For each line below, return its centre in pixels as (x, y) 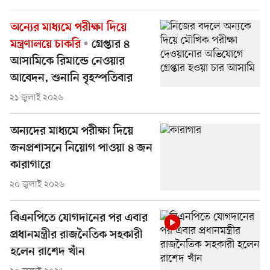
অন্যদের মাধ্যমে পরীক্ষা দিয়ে (72, 132)
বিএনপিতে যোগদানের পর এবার (79, 219)
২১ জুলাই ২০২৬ (36, 98)
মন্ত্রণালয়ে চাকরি (46, 45)
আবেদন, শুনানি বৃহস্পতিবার (71, 79)
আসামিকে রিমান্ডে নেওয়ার (67, 62)
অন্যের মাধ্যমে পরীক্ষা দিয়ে (68, 28)
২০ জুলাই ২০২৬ (37, 185)
